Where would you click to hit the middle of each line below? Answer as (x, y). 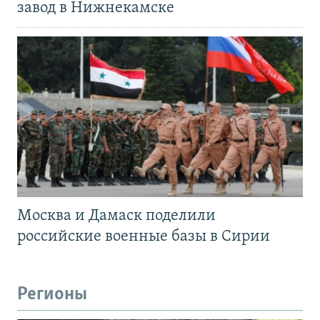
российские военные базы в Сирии (144, 237)
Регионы (52, 295)
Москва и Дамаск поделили (116, 216)
